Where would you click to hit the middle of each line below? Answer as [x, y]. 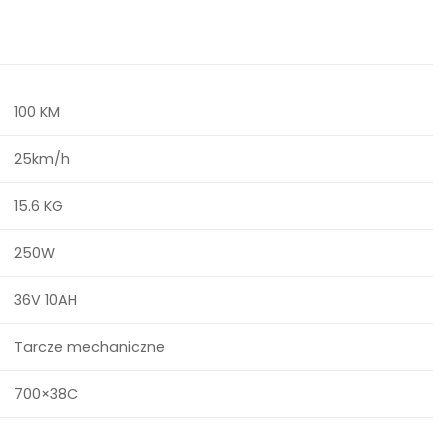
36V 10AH [46, 299]
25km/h [42, 158]
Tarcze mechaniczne [90, 346]
